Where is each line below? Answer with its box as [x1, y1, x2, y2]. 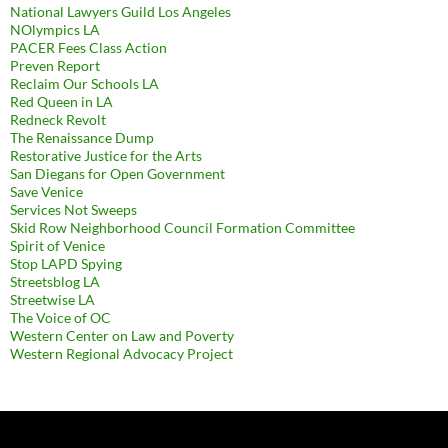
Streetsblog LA [10, 273, 100, 291]
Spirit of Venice [10, 237, 105, 255]
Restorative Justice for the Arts [10, 147, 202, 165]
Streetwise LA [10, 291, 95, 309]
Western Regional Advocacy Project [10, 345, 233, 363]
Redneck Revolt [10, 111, 106, 129]
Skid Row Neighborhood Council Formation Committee [10, 219, 355, 237]
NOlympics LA [10, 21, 100, 39]
